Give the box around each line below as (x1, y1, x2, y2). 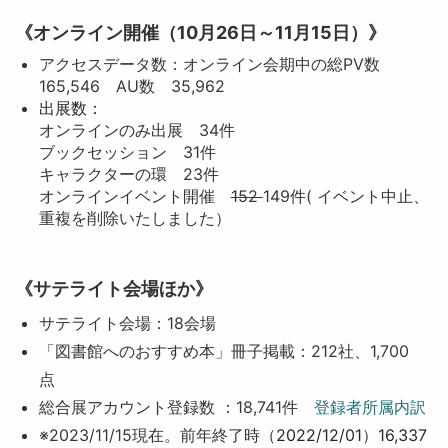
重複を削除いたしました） (38, 208, 231, 228)
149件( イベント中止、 (262, 186, 429, 206)
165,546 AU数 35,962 (38, 76, 225, 96)
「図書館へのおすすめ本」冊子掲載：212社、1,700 (38, 341, 409, 361)
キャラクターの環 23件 (38, 164, 219, 184)
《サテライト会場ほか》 (14, 278, 213, 299)
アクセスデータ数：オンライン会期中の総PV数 (38, 54, 396, 74)
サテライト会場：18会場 (38, 313, 216, 333)
